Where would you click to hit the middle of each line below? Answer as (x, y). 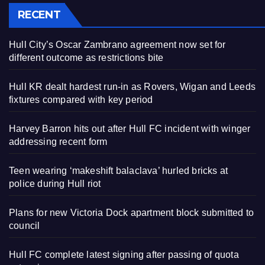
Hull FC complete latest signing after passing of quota (124, 255)
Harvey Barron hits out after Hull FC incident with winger (130, 129)
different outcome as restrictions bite (86, 58)
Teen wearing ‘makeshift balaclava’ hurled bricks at (119, 171)
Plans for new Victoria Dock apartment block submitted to (132, 213)
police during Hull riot (55, 184)
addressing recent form (58, 142)
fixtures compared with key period (81, 100)
